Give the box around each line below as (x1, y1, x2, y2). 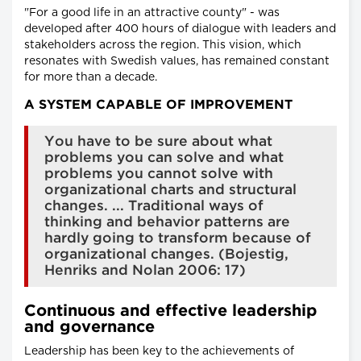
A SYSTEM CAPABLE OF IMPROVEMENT (24, 98, 293, 111)
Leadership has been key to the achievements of (24, 345, 294, 357)
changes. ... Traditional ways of (44, 199, 263, 213)
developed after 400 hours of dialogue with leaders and (24, 23, 336, 35)
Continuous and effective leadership (24, 303, 317, 318)
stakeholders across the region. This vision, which (24, 39, 301, 51)
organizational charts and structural (44, 183, 297, 197)
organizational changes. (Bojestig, (44, 247, 288, 261)
